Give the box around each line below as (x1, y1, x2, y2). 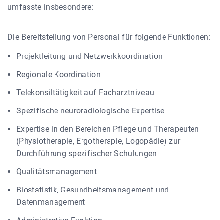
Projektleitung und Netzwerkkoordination (16, 51, 163, 61)
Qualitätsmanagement (16, 166, 97, 176)
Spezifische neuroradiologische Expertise (16, 106, 165, 115)
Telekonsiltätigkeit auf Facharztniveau (16, 87, 155, 97)
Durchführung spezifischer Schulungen (16, 148, 157, 158)
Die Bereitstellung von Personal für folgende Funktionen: (7, 32, 211, 42)
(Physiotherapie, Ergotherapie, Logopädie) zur (16, 136, 181, 146)
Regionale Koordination (16, 69, 101, 79)
